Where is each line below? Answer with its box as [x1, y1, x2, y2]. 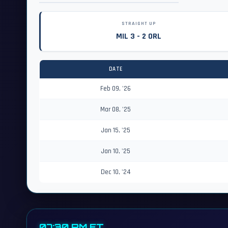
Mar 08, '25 [100, 105, 131, 114]
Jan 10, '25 [101, 147, 130, 156]
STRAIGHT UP [121, 20, 156, 27]
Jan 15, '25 [101, 126, 130, 135]
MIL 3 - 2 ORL [116, 31, 161, 42]
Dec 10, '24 [100, 167, 131, 177]
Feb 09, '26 [100, 84, 131, 93]
